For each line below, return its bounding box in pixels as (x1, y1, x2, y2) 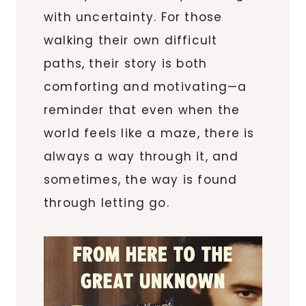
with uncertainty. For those (44, 8, 223, 25)
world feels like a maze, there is (44, 124, 255, 141)
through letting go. (44, 194, 169, 211)
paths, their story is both (44, 55, 208, 72)
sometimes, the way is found (44, 171, 238, 188)
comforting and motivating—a (44, 78, 247, 95)
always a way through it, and (44, 148, 239, 165)
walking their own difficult (44, 31, 218, 48)
